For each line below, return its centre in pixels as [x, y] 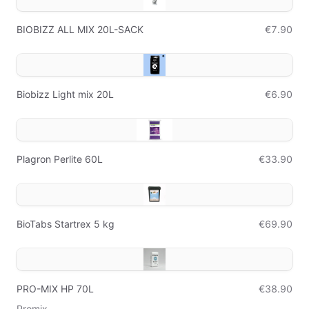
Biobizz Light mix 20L [65, 94]
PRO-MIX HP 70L [55, 289]
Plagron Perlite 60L [60, 159]
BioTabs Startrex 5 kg [66, 224]
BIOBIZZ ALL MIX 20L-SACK [80, 29]
